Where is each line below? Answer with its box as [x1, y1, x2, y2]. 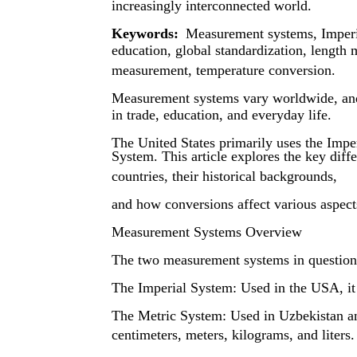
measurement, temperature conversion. [112, 61, 335, 78]
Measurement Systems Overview [112, 223, 302, 240]
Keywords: [112, 25, 178, 41]
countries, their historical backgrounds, [112, 167, 337, 184]
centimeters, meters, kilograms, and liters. [112, 326, 355, 343]
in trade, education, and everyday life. [112, 106, 331, 123]
